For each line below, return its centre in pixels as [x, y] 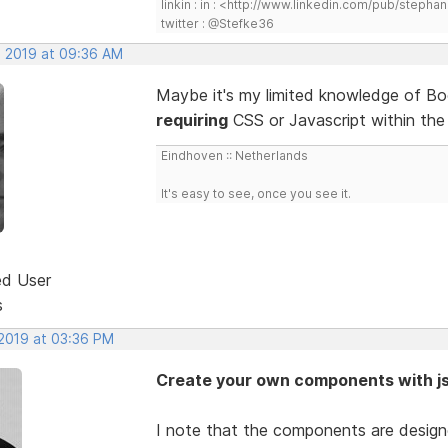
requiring [191, 119]
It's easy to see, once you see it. [255, 193]
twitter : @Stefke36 [217, 23]
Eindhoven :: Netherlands [234, 155]
